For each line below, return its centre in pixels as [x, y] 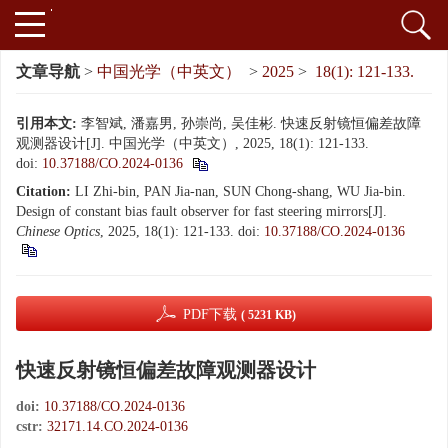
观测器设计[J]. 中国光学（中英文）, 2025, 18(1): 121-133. [192, 143]
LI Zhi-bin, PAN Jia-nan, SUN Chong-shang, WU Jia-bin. [240, 191]
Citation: [43, 191]
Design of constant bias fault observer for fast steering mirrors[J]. [201, 211]
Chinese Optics [58, 231]
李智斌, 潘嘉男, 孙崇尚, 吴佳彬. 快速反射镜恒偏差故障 [251, 123]
